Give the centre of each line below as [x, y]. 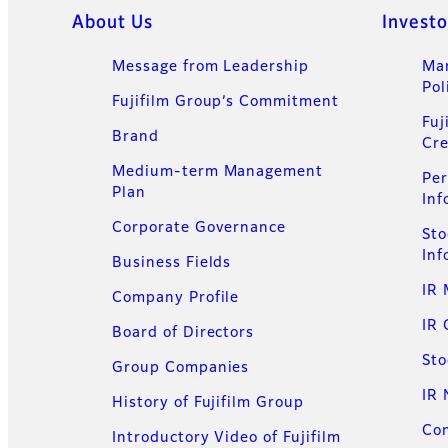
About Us [112, 23]
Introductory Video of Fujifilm [226, 438]
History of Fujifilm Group [208, 403]
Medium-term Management [218, 172]
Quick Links [107, 23]
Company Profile [176, 298]
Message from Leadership [211, 67]
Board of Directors [183, 333]
